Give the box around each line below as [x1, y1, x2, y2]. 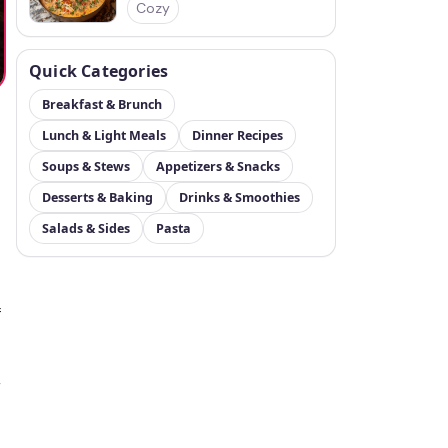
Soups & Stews [42, 158, 130, 175]
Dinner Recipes [192, 127, 283, 144]
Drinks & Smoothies [179, 189, 300, 206]
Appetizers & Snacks [156, 158, 280, 175]
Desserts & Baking [42, 189, 153, 206]
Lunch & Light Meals [42, 127, 166, 144]
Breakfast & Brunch [42, 96, 162, 113]
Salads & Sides [42, 220, 130, 237]
